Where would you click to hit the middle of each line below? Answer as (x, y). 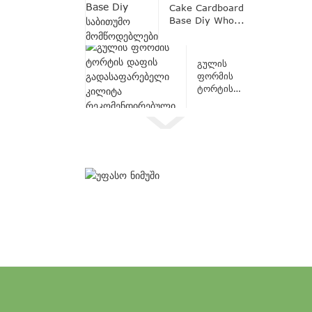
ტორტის (215, 89)
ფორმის (215, 76)
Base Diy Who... (207, 20)
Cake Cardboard (206, 7)
